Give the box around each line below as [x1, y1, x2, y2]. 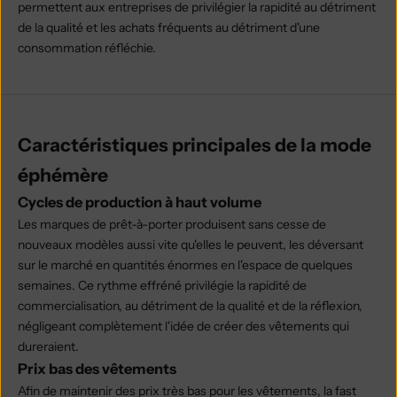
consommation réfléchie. [18, 40, 156, 57]
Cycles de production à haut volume [18, 193, 261, 212]
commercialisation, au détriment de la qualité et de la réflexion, [18, 298, 362, 315]
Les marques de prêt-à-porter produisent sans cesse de [18, 216, 326, 233]
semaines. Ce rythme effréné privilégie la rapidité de [18, 277, 307, 294]
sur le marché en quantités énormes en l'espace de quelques [18, 257, 353, 274]
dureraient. [18, 339, 79, 355]
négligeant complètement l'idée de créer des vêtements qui [18, 318, 349, 335]
